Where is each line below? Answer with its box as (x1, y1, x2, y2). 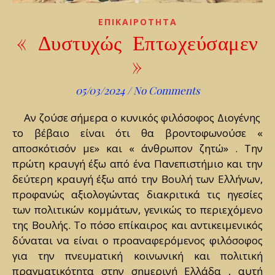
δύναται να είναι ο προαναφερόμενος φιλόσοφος (12, 233, 263, 248)
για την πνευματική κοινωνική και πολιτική (12, 249, 263, 263)
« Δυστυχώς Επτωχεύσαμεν (17, 28, 258, 56)
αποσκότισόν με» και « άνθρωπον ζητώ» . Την (12, 141, 263, 156)
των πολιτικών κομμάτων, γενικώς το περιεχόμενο (12, 203, 263, 217)
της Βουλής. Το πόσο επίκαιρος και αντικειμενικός (12, 218, 263, 233)
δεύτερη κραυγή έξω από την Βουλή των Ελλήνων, (12, 172, 263, 187)
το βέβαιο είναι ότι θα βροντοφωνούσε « (12, 126, 263, 141)
